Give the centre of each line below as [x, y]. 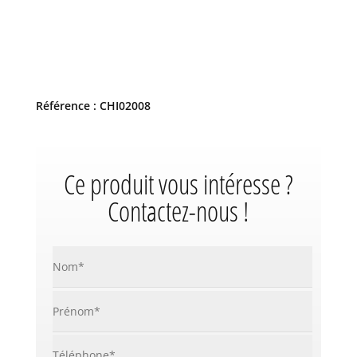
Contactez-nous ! [178, 212]
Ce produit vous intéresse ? [178, 184]
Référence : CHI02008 [93, 106]
